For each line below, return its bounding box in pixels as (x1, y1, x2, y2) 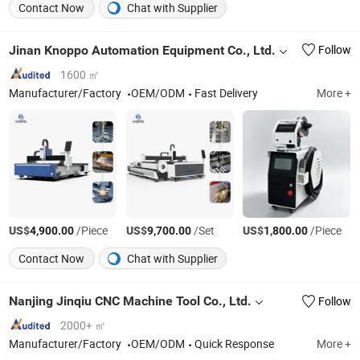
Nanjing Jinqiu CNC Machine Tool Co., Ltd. (9, 293, 252, 309)
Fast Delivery (194, 85, 259, 100)
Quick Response (194, 337, 275, 352)
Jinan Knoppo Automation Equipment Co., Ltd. (9, 43, 276, 59)
